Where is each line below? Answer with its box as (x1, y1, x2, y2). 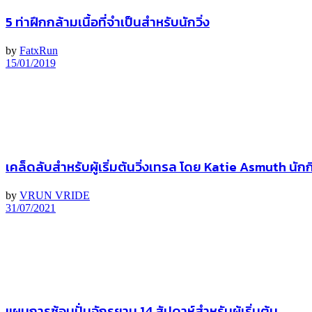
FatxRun (19, 45, 58, 57)
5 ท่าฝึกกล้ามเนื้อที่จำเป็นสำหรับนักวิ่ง (6, 12, 210, 32)
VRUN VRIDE (19, 189, 90, 201)
